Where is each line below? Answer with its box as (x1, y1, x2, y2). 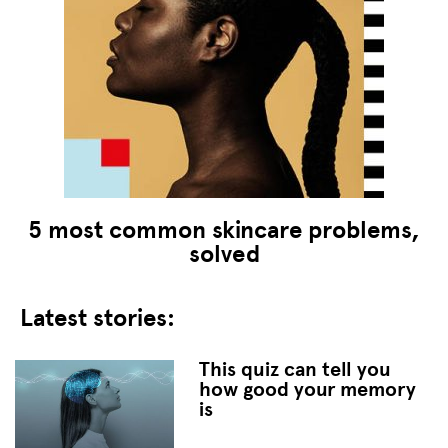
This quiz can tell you (198, 356, 391, 382)
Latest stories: (20, 302, 175, 333)
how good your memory (198, 376, 416, 402)
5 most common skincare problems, (28, 214, 420, 245)
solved (188, 238, 260, 269)
